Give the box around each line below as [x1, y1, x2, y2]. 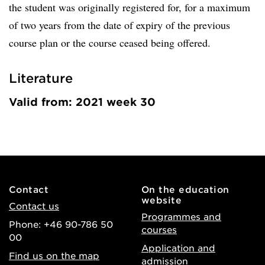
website [141, 194, 182, 205]
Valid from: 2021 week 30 [9, 95, 156, 108]
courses [141, 224, 177, 235]
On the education [141, 183, 230, 195]
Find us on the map [9, 250, 99, 261]
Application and [141, 242, 215, 253]
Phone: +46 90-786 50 [9, 218, 113, 230]
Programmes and [141, 211, 221, 222]
